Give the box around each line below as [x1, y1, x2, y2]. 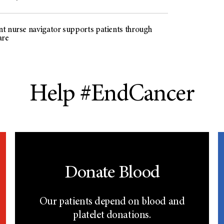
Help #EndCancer [29, 83, 195, 107]
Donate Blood [64, 164, 160, 183]
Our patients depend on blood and [39, 197, 185, 208]
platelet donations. [73, 210, 151, 221]
